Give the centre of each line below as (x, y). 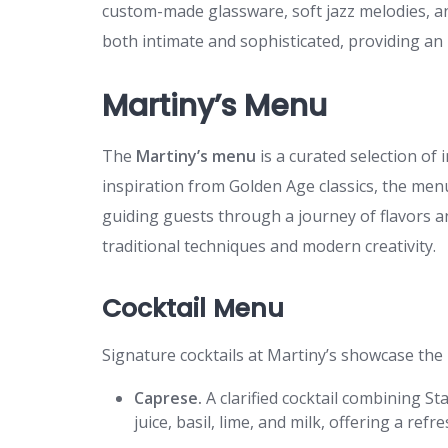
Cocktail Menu (193, 308)
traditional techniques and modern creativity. (269, 245)
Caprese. (168, 397)
